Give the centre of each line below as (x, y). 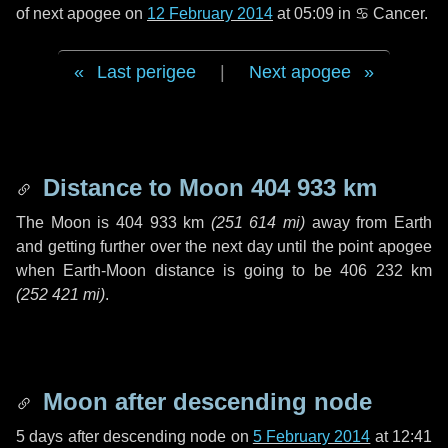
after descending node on (158, 436)
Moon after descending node (204, 401)
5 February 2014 (311, 436)
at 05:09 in (314, 13)
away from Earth (369, 222)
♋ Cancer (389, 13)
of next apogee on (81, 13)
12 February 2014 (210, 13)
